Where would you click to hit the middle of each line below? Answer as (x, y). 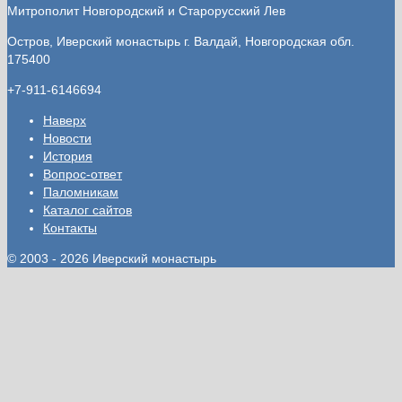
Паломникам (81, 192)
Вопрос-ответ (83, 174)
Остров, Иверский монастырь (96, 41)
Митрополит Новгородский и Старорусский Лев (146, 10)
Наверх (65, 120)
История (68, 156)
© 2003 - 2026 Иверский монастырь (112, 258)
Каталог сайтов (87, 210)
